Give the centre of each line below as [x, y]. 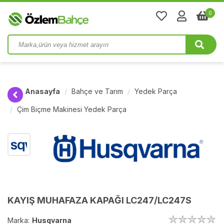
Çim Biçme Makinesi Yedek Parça [72, 109]
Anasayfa [42, 91]
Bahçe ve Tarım [97, 91]
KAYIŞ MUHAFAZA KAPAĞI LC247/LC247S [99, 200]
